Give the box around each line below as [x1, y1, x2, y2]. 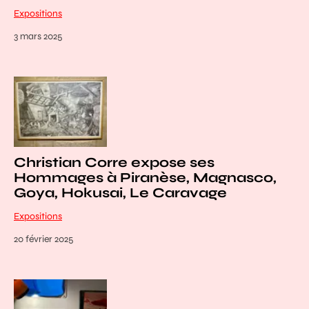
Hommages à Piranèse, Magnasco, [14, 168, 277, 186]
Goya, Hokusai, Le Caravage [14, 183, 227, 201]
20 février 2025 [14, 232, 73, 245]
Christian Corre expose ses [14, 153, 215, 171]
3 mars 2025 [14, 30, 62, 43]
